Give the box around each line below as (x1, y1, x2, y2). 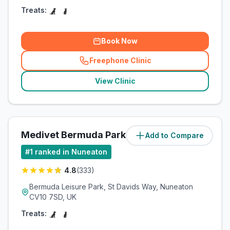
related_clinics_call (117, 60, 189, 69)
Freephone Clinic (89, 56, 151, 65)
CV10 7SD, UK (29, 193, 76, 201)
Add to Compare (145, 131, 204, 140)
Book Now (101, 36, 138, 45)
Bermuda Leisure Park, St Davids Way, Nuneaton (29, 182, 193, 191)
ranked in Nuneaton (35, 147, 107, 156)
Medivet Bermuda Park (21, 129, 126, 140)
